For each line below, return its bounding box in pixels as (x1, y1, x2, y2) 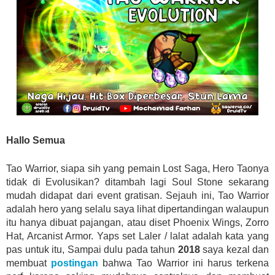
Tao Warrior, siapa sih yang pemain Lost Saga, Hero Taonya (6, 163, 269, 174)
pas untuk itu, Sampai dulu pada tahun (6, 244, 178, 255)
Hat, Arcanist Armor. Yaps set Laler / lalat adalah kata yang (6, 231, 269, 242)
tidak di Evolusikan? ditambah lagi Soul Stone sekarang (6, 177, 269, 188)
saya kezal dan (199, 244, 269, 255)
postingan (51, 258, 99, 269)
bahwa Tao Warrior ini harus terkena (98, 258, 269, 269)
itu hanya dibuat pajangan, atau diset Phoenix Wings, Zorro (6, 217, 269, 228)
